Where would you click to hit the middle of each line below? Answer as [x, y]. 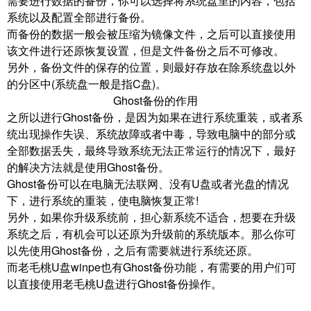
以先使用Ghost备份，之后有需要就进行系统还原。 [133, 251]
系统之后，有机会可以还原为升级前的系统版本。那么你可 [151, 234]
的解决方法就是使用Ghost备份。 [88, 167]
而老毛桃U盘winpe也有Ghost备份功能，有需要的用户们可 [152, 267]
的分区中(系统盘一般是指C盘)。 [87, 84]
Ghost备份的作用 [155, 101]
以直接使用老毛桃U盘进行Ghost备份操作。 [115, 284]
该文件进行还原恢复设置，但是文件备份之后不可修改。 [146, 51]
